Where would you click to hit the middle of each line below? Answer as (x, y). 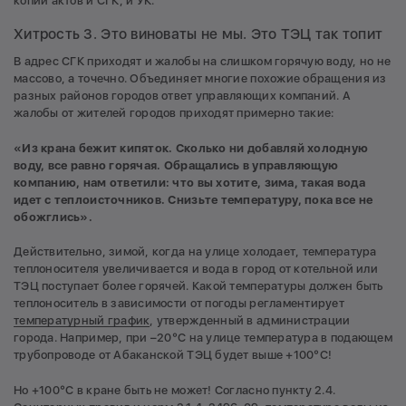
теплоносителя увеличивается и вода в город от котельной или (196, 269)
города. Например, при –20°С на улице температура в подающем (203, 338)
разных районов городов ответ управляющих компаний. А (183, 96)
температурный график (82, 321)
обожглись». (53, 217)
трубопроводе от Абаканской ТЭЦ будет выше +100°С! (173, 355)
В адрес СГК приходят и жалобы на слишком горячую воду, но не (203, 62)
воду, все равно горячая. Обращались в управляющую (176, 165)
